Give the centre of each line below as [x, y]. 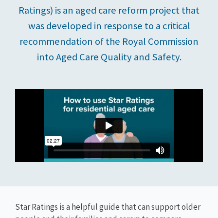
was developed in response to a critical [109, 26]
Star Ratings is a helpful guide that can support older [108, 207]
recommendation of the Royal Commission [109, 42]
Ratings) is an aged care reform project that [109, 10]
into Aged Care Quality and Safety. [109, 57]
